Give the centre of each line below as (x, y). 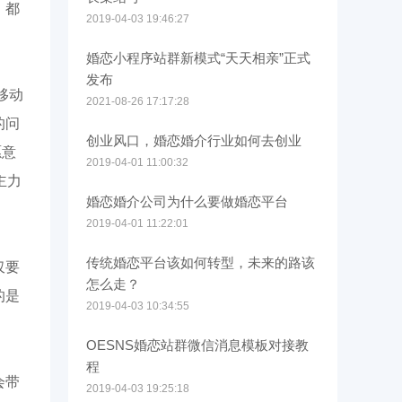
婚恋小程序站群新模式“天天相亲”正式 (198, 58)
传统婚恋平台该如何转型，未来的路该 (201, 262)
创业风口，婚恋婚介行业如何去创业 (194, 140)
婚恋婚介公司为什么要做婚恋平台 (187, 201)
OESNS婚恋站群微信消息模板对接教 (197, 345)
